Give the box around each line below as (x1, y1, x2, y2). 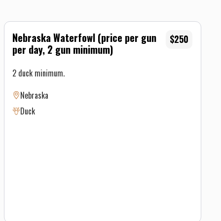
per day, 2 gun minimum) (12, 41, 113, 57)
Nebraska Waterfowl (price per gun (12, 30, 156, 45)
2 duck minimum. (12, 67, 65, 79)
